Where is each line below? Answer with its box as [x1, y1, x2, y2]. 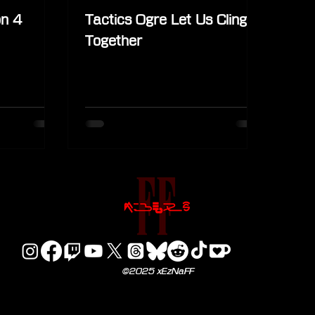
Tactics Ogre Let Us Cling [85, 13, 247, 27]
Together [85, 34, 142, 48]
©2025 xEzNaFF [122, 266, 193, 276]
